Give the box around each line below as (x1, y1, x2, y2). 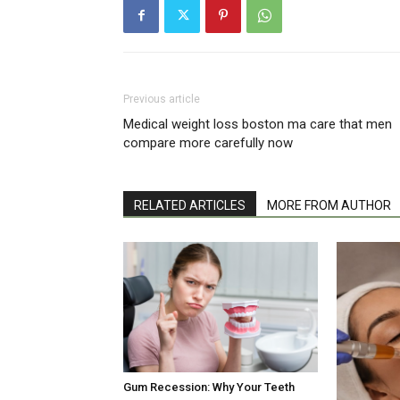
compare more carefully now (123, 135, 293, 152)
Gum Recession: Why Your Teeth (123, 379, 295, 394)
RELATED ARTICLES (134, 198, 246, 213)
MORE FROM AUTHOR (267, 198, 391, 213)
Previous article (123, 93, 200, 106)
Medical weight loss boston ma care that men (123, 116, 392, 133)
